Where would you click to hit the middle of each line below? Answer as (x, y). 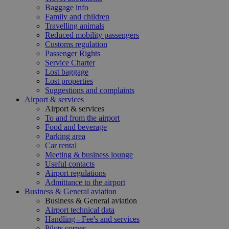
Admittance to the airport (85, 182)
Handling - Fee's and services (92, 219)
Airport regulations (75, 173)
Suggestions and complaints (90, 90)
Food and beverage (76, 127)
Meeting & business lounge (89, 155)
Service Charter (70, 63)
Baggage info (67, 7)
